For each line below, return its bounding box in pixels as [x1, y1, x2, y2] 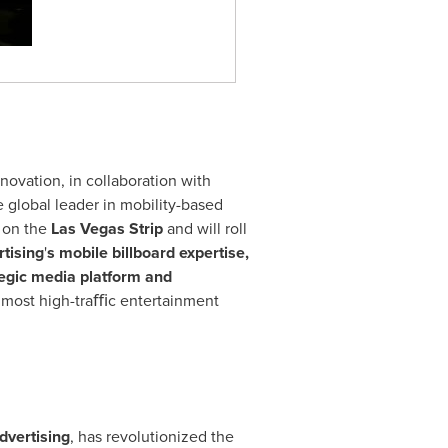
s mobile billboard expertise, [46, 241, 249, 264]
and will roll [162, 217, 247, 240]
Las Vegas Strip [50, 217, 163, 240]
